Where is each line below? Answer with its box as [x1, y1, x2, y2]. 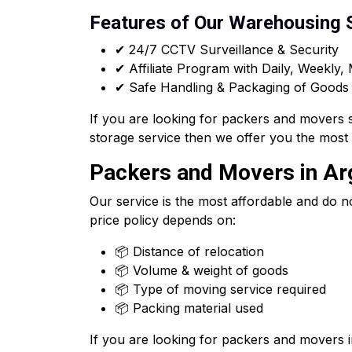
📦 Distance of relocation [115, 244, 264, 259]
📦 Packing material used [115, 300, 263, 316]
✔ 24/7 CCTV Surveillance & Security [115, 42, 339, 57]
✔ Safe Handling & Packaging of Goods [115, 79, 349, 95]
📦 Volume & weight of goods [115, 262, 288, 278]
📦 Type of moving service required [115, 281, 326, 297]
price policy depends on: [90, 212, 236, 228]
